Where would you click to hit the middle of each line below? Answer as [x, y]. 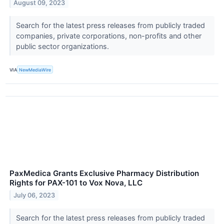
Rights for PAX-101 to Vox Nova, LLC [76, 183]
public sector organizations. [63, 46]
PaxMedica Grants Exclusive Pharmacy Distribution [104, 173]
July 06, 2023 [34, 195]
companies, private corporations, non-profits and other [108, 36]
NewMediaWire [35, 69]
